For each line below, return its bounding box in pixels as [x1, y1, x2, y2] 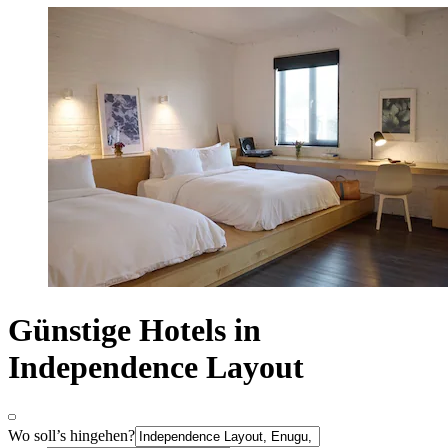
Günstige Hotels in [8, 312, 261, 349]
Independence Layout [8, 349, 304, 386]
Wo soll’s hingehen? [8, 426, 135, 444]
